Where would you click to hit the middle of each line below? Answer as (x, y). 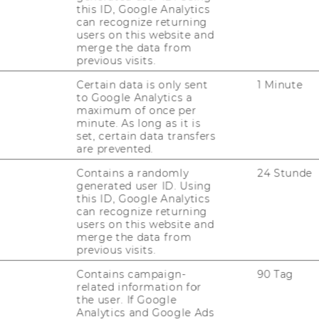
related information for (139, 287)
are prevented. (115, 148)
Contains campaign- (131, 274)
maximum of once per (136, 110)
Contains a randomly (132, 173)
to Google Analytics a (135, 97)
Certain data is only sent (142, 84)
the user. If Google (126, 299)
